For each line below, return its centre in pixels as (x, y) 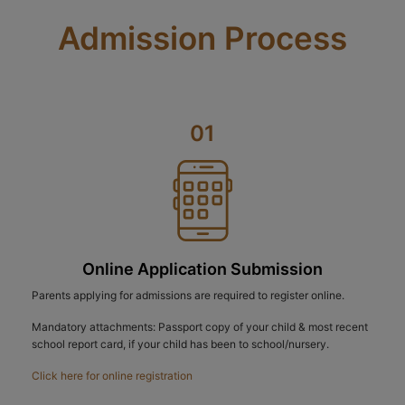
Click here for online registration (112, 376)
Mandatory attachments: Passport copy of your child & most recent (200, 327)
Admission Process (202, 38)
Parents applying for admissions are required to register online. (188, 296)
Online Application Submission (202, 269)
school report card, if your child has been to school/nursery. (180, 344)
